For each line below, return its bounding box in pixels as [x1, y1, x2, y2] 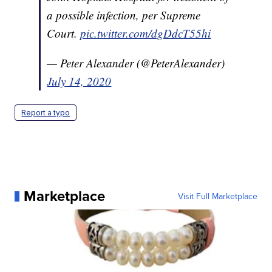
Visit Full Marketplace [177, 190, 257, 203]
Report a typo [21, 108, 70, 118]
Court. [47, 25, 81, 41]
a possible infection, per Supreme [47, 7, 201, 23]
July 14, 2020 [47, 73, 112, 89]
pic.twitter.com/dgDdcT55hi [80, 25, 211, 41]
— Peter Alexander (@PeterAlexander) [47, 55, 225, 71]
